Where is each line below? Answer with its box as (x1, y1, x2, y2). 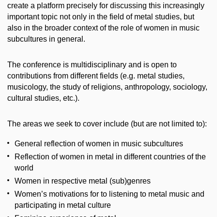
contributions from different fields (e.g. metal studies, (7, 72, 185, 80)
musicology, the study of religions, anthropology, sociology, (7, 83, 207, 91)
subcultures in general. (7, 35, 85, 43)
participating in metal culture (15, 201, 111, 209)
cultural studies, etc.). (7, 94, 79, 102)
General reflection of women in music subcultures (15, 139, 183, 148)
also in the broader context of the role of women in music (7, 24, 200, 32)
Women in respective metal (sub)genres (15, 176, 151, 185)
